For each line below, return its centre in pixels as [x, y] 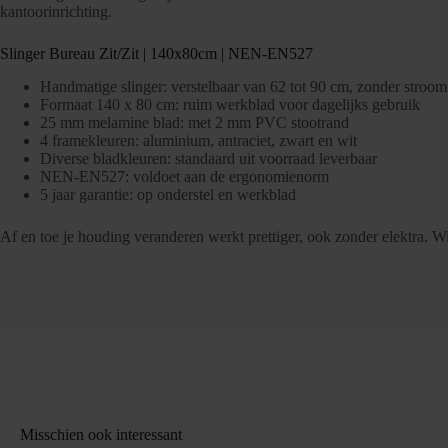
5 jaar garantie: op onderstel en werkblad [168, 194]
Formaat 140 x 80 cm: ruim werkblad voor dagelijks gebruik [230, 104]
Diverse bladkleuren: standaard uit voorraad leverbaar [208, 158]
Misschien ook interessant [101, 434]
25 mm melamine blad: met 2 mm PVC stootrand [194, 122]
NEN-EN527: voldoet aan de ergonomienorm [184, 176]
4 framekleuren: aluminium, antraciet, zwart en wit [198, 140]
